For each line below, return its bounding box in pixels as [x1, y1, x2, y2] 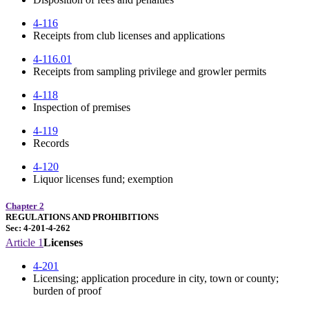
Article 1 [6, 236, 43, 248]
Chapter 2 [6, 201, 44, 212]
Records [33, 137, 69, 150]
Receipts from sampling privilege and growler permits [33, 66, 266, 78]
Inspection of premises [33, 101, 130, 114]
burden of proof [33, 284, 101, 297]
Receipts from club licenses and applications [33, 30, 225, 42]
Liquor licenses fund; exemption [33, 173, 173, 186]
